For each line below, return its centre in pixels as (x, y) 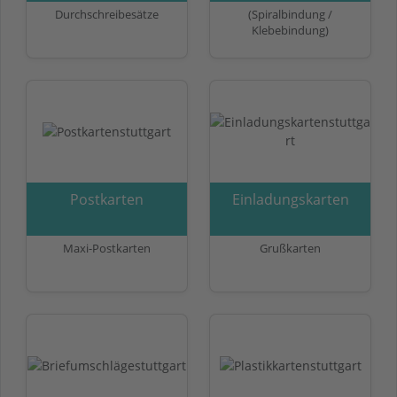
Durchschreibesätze (107, 14)
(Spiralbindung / (290, 14)
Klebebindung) (290, 30)
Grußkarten (290, 248)
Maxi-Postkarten (107, 248)
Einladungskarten (290, 199)
